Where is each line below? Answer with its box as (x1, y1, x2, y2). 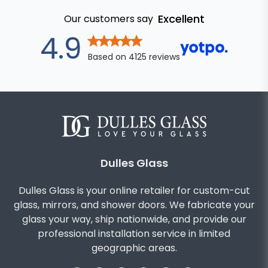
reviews (147, 50, 180, 63)
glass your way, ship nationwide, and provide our (22, 212, 246, 226)
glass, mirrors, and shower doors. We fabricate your (13, 197, 255, 212)
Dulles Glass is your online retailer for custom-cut (18, 183, 250, 197)
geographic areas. (91, 240, 177, 255)
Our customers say (63, 11, 153, 26)
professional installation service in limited (38, 226, 230, 240)
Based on (88, 50, 129, 63)
